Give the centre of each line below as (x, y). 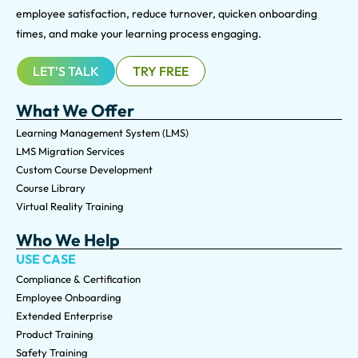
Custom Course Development (84, 169)
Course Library (51, 187)
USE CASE (46, 259)
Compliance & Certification (78, 278)
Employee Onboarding (69, 297)
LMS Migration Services (70, 151)
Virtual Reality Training (70, 206)
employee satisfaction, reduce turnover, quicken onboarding (167, 14)
